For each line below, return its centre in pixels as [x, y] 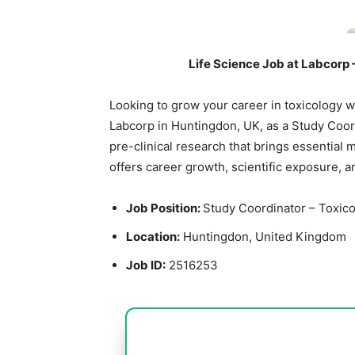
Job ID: [146, 265]
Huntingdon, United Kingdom [263, 237]
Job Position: [164, 208]
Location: [153, 237]
